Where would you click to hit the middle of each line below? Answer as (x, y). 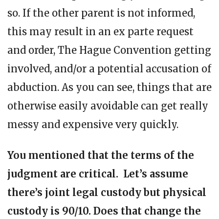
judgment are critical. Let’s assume (98, 174)
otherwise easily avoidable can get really (108, 106)
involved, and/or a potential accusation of (109, 68)
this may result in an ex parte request (100, 31)
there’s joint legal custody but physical (107, 192)
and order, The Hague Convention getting (109, 50)
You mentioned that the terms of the (101, 155)
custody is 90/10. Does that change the (104, 211)
